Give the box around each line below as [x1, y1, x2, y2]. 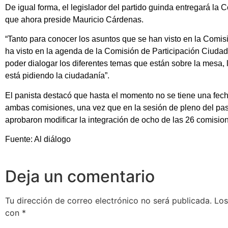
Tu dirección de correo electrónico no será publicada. [5, 195, 212, 206]
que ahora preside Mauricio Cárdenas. [5, 15, 144, 24]
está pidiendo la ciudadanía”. [5, 71, 109, 80]
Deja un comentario [5, 166, 155, 187]
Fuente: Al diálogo [5, 134, 71, 144]
